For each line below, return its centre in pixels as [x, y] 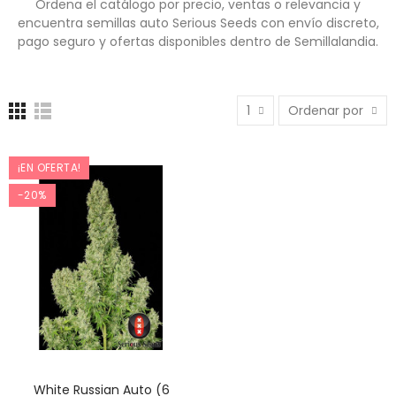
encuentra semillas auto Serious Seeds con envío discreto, [198, 23]
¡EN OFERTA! [49, 168]
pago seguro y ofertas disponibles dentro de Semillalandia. [198, 42]
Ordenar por [326, 110]
